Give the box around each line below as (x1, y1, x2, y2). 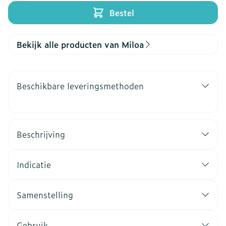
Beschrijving (17, 128, 65, 140)
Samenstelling (17, 189, 73, 201)
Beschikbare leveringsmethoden (17, 80, 144, 92)
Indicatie (17, 158, 51, 171)
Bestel (109, 7, 134, 19)
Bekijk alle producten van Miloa (17, 38, 144, 50)
